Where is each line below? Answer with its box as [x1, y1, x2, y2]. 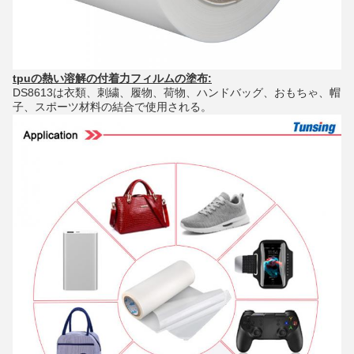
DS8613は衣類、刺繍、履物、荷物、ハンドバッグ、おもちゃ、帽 [13, 86, 341, 100]
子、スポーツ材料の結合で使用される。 [13, 100, 212, 114]
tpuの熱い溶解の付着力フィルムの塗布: [13, 72, 212, 85]
